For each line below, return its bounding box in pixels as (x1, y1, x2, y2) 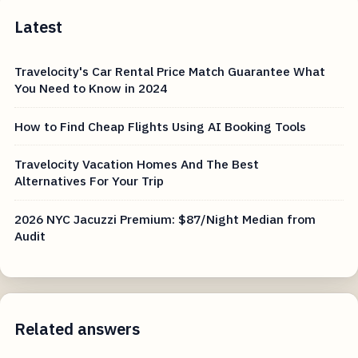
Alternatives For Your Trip (14, 173, 165, 189)
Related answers (14, 317, 141, 340)
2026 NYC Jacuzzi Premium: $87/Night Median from (14, 210, 316, 227)
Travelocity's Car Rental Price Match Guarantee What (14, 63, 326, 80)
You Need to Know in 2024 (14, 80, 168, 97)
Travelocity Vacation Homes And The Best (14, 156, 260, 173)
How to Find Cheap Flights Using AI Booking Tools (14, 117, 307, 134)
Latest (14, 16, 63, 38)
